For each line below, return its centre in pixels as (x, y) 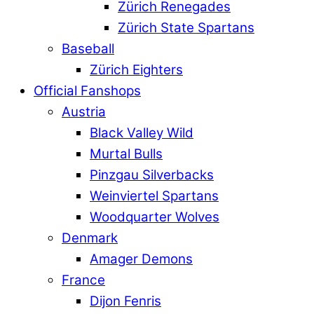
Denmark (90, 238)
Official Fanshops (87, 91)
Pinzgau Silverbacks (152, 175)
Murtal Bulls (126, 154)
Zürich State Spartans (186, 28)
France (83, 280)
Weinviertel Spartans (154, 196)
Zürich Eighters (136, 70)
